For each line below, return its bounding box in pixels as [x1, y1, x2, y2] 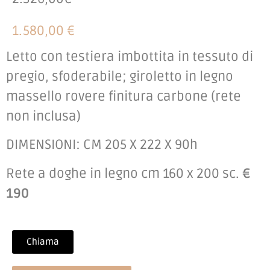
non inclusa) [6, 108, 81, 124]
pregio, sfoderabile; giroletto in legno [6, 68, 233, 84]
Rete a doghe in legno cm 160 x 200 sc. [6, 165, 242, 181]
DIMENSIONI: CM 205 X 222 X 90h [6, 137, 198, 153]
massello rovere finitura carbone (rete [6, 88, 241, 104]
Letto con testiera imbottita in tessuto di [6, 48, 253, 64]
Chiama [27, 236, 59, 247]
